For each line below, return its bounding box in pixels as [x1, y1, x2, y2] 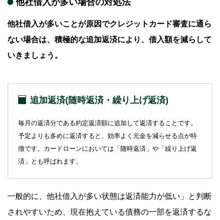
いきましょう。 [7, 51, 62, 60]
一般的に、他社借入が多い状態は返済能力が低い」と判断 [7, 192, 212, 201]
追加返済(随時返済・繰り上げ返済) [30, 95, 168, 106]
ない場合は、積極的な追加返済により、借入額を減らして [7, 35, 212, 44]
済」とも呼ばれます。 [18, 158, 82, 165]
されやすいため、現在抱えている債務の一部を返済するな [7, 208, 212, 217]
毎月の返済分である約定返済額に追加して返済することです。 [18, 119, 197, 127]
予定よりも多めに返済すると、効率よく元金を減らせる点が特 [18, 132, 197, 140]
